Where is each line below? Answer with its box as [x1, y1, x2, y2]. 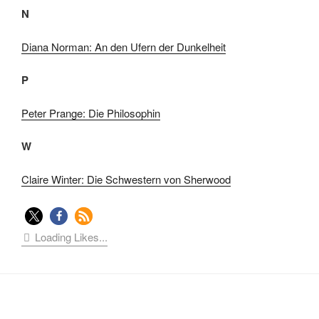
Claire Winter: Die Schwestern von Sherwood [21, 171, 231, 187]
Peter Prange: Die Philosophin [21, 105, 160, 120]
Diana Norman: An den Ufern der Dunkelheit [21, 38, 226, 54]
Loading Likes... [35, 229, 108, 244]
